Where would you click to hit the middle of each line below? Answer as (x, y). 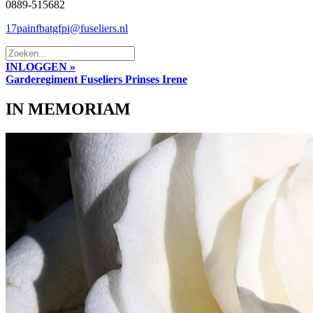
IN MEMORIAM (68, 109)
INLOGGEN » (41, 67)
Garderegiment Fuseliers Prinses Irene (96, 79)
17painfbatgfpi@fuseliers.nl (67, 28)
